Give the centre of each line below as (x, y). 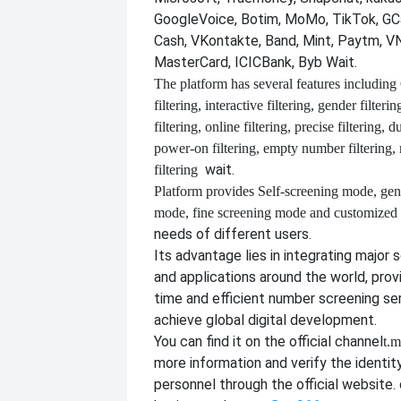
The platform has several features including (275, 83)
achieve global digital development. (265, 320)
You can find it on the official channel (269, 341)
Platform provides (204, 191)
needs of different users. (233, 234)
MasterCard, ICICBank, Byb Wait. (256, 62)
